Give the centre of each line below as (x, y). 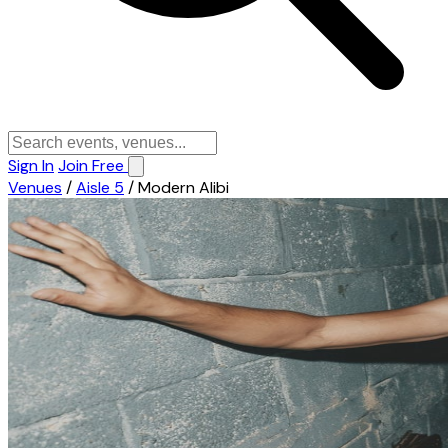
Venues (35, 187)
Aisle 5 (100, 187)
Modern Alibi (183, 187)
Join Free (93, 165)
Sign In (31, 165)
